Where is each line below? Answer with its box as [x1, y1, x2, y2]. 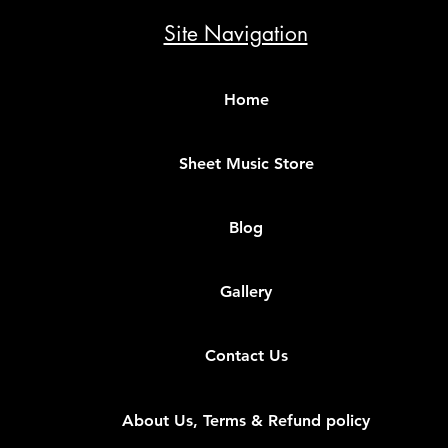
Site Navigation [163, 19, 308, 47]
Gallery [220, 282, 272, 302]
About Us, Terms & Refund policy [122, 410, 370, 430]
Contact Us [204, 346, 288, 366]
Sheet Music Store [178, 153, 314, 173]
